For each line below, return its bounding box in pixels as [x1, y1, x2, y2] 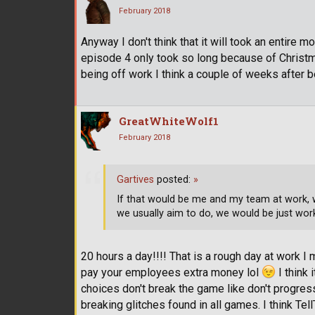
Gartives [117, 174, 154, 186]
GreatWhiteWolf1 [119, 114, 219, 129]
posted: [154, 174, 193, 186]
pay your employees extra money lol [81, 265, 262, 279]
